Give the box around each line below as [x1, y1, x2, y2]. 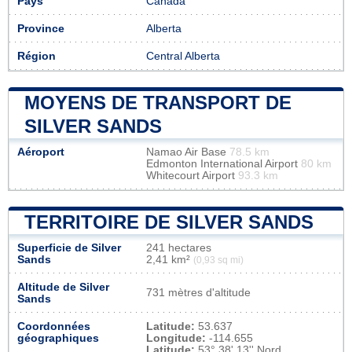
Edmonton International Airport [146, 157, 301, 170]
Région [17, 49, 56, 62]
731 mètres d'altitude [146, 286, 251, 299]
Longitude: [146, 332, 206, 344]
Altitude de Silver [17, 280, 109, 293]
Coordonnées [17, 320, 90, 332]
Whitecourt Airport [146, 169, 238, 181]
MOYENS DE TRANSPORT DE [24, 91, 291, 113]
